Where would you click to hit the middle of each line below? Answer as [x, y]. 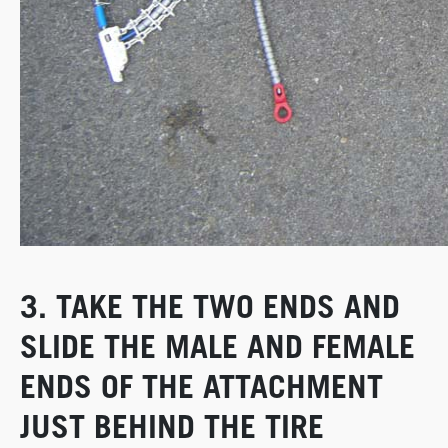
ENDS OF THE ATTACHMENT [201, 386]
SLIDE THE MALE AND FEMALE [217, 346]
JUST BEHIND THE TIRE [172, 426]
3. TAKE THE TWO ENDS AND [210, 306]
